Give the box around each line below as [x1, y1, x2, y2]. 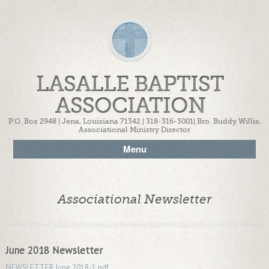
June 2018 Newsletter [6, 244, 103, 257]
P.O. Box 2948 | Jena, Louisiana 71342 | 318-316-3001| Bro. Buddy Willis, [8, 117, 261, 125]
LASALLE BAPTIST [36, 72, 224, 97]
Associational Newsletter [57, 192, 212, 207]
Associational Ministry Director [79, 125, 190, 134]
